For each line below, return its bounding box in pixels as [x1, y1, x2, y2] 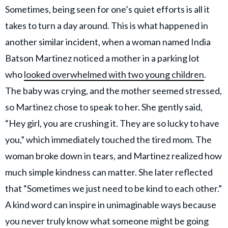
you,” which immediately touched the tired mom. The [5, 134, 212, 146]
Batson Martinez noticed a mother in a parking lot [5, 52, 199, 64]
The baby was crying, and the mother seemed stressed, [5, 85, 222, 97]
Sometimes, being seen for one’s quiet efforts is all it [5, 4, 210, 15]
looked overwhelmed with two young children [24, 69, 204, 80]
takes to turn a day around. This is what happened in [5, 20, 208, 32]
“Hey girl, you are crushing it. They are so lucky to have [5, 118, 219, 129]
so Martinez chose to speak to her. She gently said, [5, 101, 203, 113]
